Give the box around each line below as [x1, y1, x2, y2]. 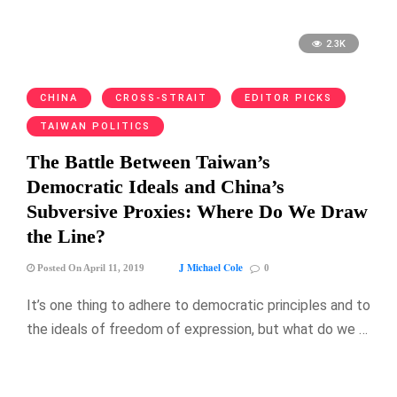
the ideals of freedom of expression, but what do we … [27, 320, 368, 338]
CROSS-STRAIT [115, 91, 207, 104]
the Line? [27, 224, 105, 247]
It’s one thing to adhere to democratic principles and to [27, 296, 370, 314]
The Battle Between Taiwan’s [27, 150, 270, 173]
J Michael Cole [179, 260, 243, 275]
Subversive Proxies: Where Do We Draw [27, 199, 368, 222]
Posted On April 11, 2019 [35, 261, 144, 273]
